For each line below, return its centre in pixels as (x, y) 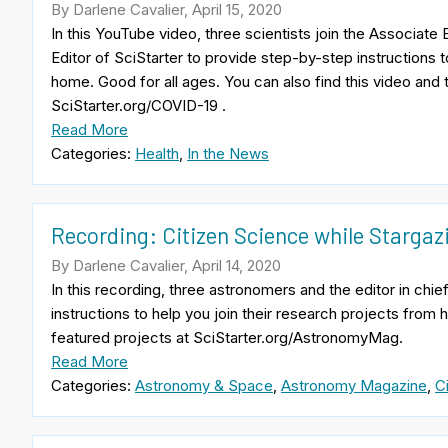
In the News (228, 154)
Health (157, 154)
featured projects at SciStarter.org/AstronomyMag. (231, 337)
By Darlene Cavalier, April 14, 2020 (166, 265)
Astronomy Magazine (354, 385)
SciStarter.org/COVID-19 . (146, 106)
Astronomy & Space (204, 385)
